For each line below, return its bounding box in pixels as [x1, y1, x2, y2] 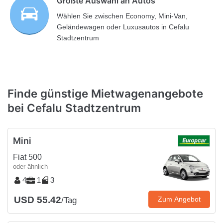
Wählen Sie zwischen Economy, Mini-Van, [57, 12, 188, 20]
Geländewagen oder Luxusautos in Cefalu [57, 23, 190, 31]
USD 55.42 [14, 194, 61, 205]
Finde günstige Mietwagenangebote [7, 87, 203, 101]
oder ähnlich [13, 162, 48, 170]
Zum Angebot [158, 195, 201, 203]
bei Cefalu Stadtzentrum [7, 101, 141, 115]
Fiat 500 [13, 152, 42, 161]
